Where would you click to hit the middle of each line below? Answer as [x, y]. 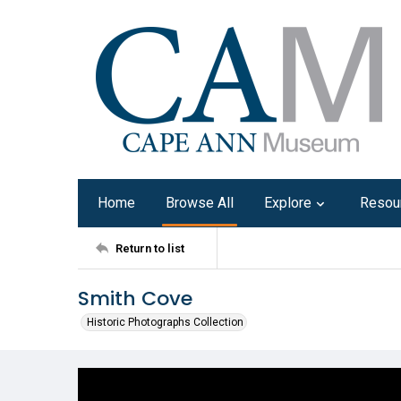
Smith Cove [135, 299]
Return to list [150, 248]
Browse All [200, 203]
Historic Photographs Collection [165, 322]
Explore [288, 203]
